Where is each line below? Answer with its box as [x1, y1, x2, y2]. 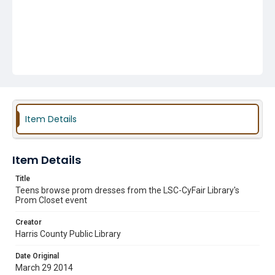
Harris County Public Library [15, 229, 121, 239]
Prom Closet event [15, 195, 87, 205]
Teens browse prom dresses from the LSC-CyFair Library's [15, 185, 239, 195]
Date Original [15, 252, 59, 260]
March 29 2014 [15, 263, 73, 273]
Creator [15, 218, 42, 227]
